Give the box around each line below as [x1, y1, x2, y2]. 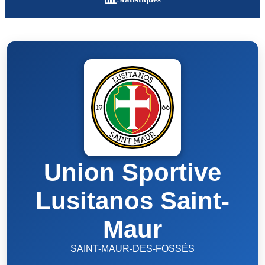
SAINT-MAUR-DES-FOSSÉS [70, 244, 195, 254]
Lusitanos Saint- [35, 187, 230, 215]
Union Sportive [43, 159, 221, 186]
